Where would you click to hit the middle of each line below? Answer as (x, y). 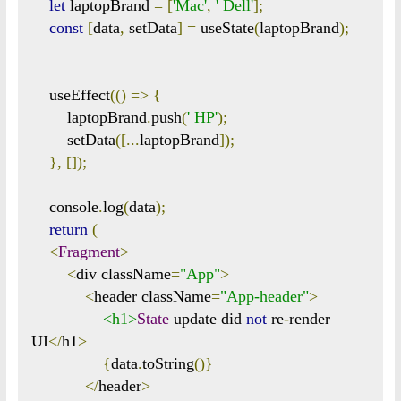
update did (207, 318)
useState (225, 27)
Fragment (89, 251)
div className (123, 273)
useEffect (79, 94)
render (309, 318)
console (73, 206)
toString (168, 363)
